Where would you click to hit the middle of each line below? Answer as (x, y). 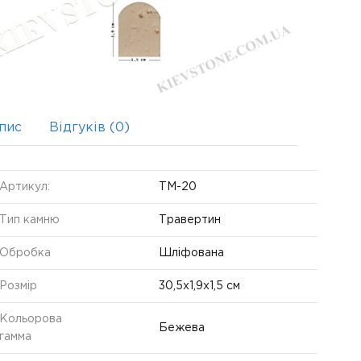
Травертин (190, 220)
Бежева (182, 328)
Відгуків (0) (89, 127)
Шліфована (191, 253)
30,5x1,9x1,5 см (199, 286)
